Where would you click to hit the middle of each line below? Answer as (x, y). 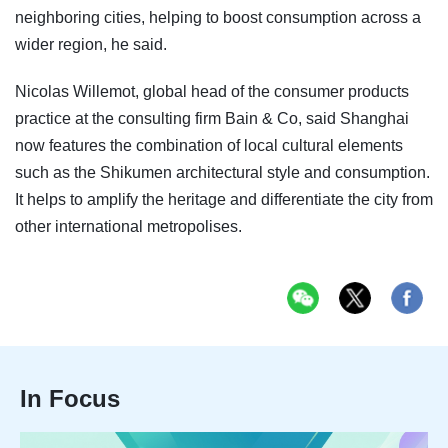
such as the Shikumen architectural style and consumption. (222, 172)
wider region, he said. (91, 44)
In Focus (70, 398)
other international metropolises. (128, 226)
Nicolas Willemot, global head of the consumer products (212, 91)
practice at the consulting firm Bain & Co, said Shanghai (212, 118)
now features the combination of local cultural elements (209, 145)
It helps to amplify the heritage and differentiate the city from (224, 199)
